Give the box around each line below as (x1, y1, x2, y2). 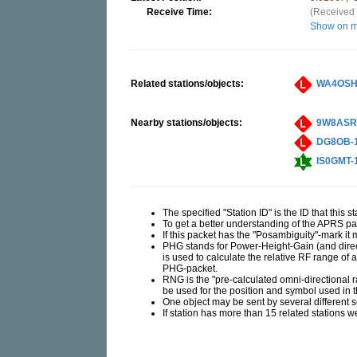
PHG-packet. (163, 263, 218, 274)
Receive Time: (147, 6, 213, 18)
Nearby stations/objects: (131, 117, 243, 128)
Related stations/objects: (131, 78, 245, 89)
